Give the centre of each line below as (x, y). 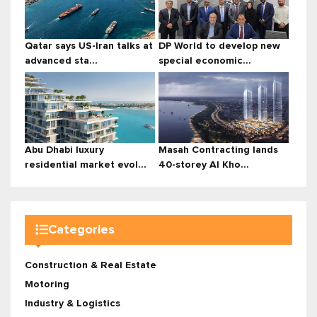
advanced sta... (61, 61)
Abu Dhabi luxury (64, 150)
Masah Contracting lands (218, 150)
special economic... (205, 61)
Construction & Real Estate (91, 266)
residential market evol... (86, 165)
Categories (81, 230)
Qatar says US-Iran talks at (89, 46)
